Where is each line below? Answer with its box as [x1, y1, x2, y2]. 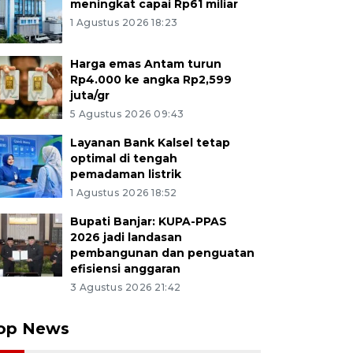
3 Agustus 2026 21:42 [69, 281, 181, 293]
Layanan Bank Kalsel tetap [69, 136, 230, 150]
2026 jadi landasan [69, 230, 182, 244]
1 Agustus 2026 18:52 [69, 187, 177, 199]
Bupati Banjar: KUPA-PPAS [69, 214, 227, 229]
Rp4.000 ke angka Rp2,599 [69, 72, 232, 87]
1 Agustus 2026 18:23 [69, 17, 178, 28]
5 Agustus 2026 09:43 [69, 108, 184, 120]
